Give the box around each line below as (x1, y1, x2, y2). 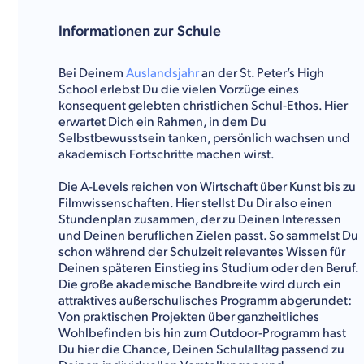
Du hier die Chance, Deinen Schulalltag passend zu (58, 342, 344, 357)
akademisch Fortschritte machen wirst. (58, 147, 275, 162)
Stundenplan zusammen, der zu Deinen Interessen (58, 212, 341, 227)
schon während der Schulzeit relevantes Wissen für (58, 245, 345, 260)
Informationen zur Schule (58, 23, 221, 40)
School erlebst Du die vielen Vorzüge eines (58, 82, 299, 97)
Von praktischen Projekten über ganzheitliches (58, 310, 319, 325)
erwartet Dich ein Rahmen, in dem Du (58, 115, 266, 130)
